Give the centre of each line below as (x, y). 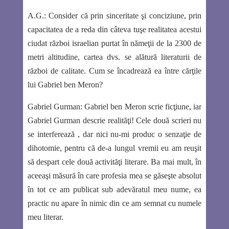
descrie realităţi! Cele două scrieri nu (141, 120)
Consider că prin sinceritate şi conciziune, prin (124, 15)
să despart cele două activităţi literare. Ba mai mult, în (114, 162)
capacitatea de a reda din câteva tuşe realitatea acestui (114, 29)
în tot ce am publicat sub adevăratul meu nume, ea (114, 189)
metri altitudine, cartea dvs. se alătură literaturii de (114, 57)
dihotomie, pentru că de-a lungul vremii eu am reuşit (114, 148)
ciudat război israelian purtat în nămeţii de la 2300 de (114, 43)
